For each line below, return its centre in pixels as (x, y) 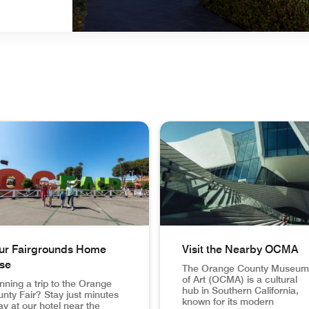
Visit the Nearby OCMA (240, 250)
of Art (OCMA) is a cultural (240, 280)
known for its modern (228, 302)
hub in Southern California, (240, 291)
